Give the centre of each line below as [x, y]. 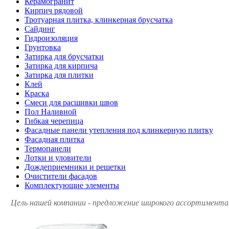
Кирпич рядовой [54, 10]
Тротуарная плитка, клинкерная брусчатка [99, 19]
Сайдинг [40, 29]
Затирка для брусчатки [64, 56]
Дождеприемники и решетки [75, 167]
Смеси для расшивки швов [71, 102]
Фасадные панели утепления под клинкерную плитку [119, 130]
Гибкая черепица [54, 121]
